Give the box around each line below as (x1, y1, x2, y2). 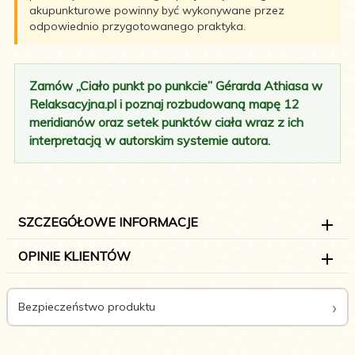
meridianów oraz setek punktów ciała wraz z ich (29, 113, 303, 130)
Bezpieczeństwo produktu (18, 300, 155, 315)
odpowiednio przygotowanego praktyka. (29, 18, 246, 33)
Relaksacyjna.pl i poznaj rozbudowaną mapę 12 (29, 95, 300, 112)
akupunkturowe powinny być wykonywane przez (29, 2, 284, 17)
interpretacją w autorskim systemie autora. (29, 132, 270, 148)
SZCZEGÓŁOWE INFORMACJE (18, 213, 198, 230)
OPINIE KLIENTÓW (18, 247, 131, 264)
